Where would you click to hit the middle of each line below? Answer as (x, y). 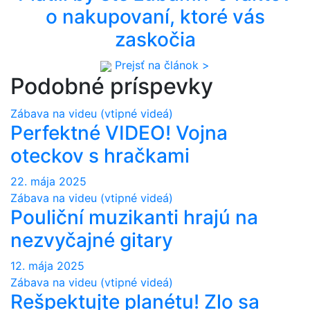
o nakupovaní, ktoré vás (155, 17)
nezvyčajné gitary (92, 240)
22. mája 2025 (48, 182)
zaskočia (155, 40)
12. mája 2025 (47, 266)
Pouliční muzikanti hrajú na (134, 218)
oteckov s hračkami (100, 156)
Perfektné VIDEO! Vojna (119, 133)
